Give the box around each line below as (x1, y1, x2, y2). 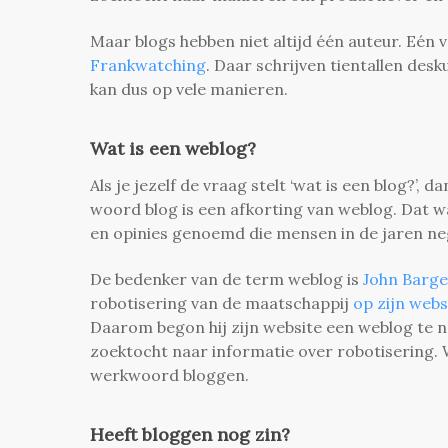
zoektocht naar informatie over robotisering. (90, 340, 442, 361)
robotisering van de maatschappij (90, 292, 353, 313)
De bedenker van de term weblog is (90, 268, 363, 289)
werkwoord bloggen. (90, 364, 257, 385)
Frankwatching (90, 54, 206, 75)
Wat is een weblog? (90, 136, 256, 160)
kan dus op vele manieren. (90, 78, 288, 99)
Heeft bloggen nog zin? (90, 422, 290, 446)
